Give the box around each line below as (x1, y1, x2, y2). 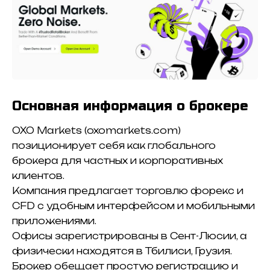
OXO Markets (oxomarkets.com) (12, 124, 181, 136)
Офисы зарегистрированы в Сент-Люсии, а (12, 230, 247, 242)
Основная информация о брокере (12, 98, 248, 115)
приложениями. (12, 215, 96, 227)
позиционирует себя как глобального (12, 139, 216, 151)
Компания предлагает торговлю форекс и (12, 184, 243, 196)
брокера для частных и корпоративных (12, 154, 223, 166)
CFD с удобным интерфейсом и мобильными (12, 199, 255, 212)
